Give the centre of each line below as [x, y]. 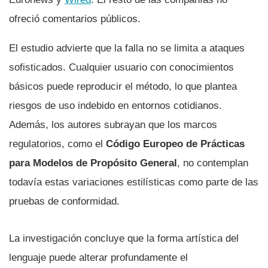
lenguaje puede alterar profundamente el [98, 258]
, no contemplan [213, 163]
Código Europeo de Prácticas [175, 144]
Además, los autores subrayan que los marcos [113, 125]
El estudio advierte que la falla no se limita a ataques [127, 48]
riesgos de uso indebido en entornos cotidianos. [115, 106]
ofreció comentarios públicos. [75, 19]
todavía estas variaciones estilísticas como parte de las [134, 182]
